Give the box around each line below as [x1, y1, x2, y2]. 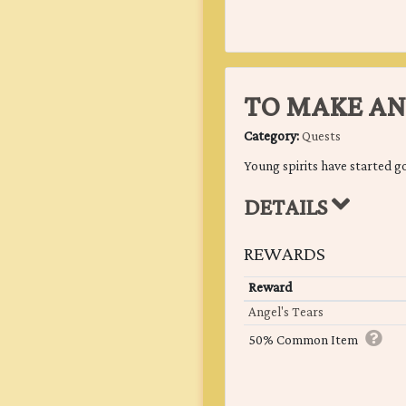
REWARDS [244, 237, 325, 274]
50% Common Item [247, 328, 358, 354]
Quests [302, 124, 341, 150]
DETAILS [244, 188, 332, 230]
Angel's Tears [247, 300, 324, 326]
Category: [244, 124, 302, 150]
